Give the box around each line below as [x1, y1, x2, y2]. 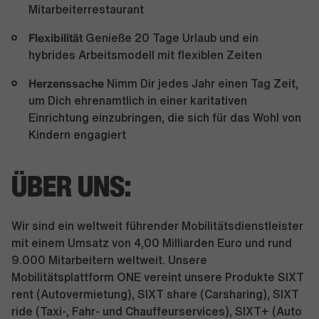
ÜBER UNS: [11, 165, 131, 206]
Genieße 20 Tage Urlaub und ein [83, 32, 258, 43]
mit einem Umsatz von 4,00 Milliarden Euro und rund [11, 237, 292, 249]
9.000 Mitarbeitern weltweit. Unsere [11, 254, 207, 266]
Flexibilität [28, 29, 83, 46]
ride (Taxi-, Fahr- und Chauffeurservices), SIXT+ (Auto [11, 305, 302, 317]
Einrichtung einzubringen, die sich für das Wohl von [28, 112, 301, 123]
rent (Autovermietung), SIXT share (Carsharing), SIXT [11, 288, 299, 300]
